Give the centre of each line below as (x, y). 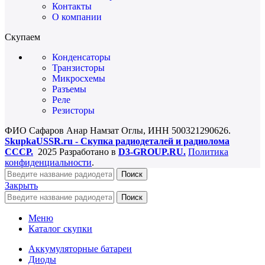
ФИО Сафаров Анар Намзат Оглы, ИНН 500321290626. (118, 130)
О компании (77, 17)
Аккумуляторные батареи (80, 248)
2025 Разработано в (77, 151)
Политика (208, 151)
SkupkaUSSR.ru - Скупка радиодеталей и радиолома (117, 141)
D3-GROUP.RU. (152, 151)
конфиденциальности (48, 162)
